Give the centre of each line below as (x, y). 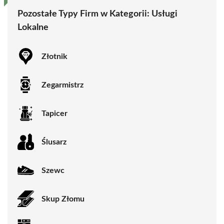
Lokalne (33, 28)
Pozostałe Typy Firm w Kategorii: (84, 14)
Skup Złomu (63, 199)
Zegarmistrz (62, 85)
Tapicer (54, 113)
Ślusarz (54, 142)
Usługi (164, 14)
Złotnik (54, 56)
